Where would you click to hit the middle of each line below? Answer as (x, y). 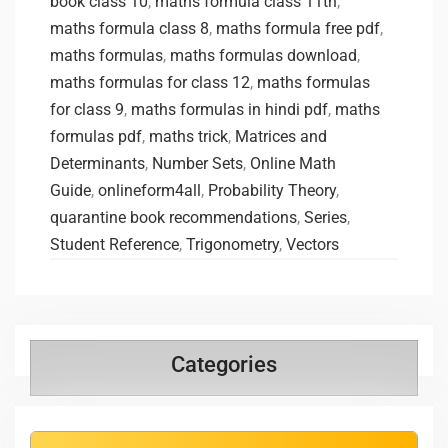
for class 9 (87, 109)
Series (325, 217)
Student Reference (114, 244)
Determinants (97, 163)
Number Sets (197, 163)
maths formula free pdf (298, 28)
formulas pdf (96, 136)
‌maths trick (188, 136)
